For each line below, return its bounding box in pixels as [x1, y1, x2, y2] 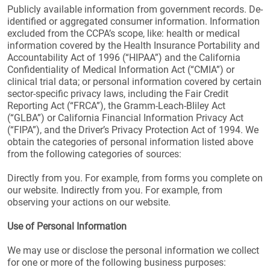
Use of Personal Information [7, 221, 127, 232]
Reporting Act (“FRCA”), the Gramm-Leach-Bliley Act [7, 100, 225, 111]
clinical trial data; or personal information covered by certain [7, 76, 262, 87]
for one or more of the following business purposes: [7, 257, 226, 268]
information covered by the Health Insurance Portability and [7, 40, 260, 51]
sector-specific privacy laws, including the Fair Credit [7, 88, 228, 99]
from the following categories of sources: [7, 148, 181, 160]
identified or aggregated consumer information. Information [7, 16, 260, 27]
